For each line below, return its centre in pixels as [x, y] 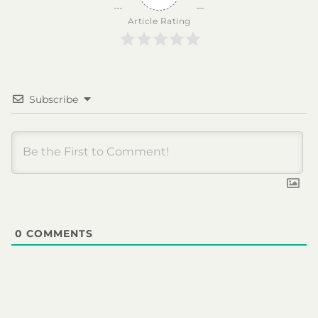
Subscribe [54, 99]
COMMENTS [58, 233]
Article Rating [159, 21]
